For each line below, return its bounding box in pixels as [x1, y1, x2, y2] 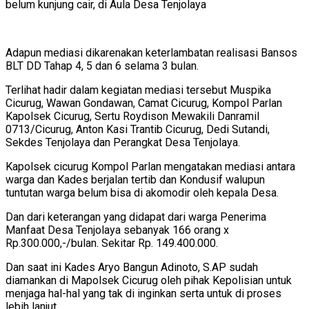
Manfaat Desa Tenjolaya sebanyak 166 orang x [6, 223, 229, 237]
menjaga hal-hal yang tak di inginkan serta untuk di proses [6, 287, 281, 301]
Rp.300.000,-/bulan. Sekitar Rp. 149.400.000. [6, 237, 218, 250]
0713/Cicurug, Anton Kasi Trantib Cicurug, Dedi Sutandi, [6, 123, 270, 137]
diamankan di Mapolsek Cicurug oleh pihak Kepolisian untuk [6, 274, 292, 288]
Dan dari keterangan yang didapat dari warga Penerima [6, 210, 266, 224]
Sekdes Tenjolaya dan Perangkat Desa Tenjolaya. [6, 136, 240, 150]
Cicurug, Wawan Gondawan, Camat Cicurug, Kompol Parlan [6, 97, 282, 110]
